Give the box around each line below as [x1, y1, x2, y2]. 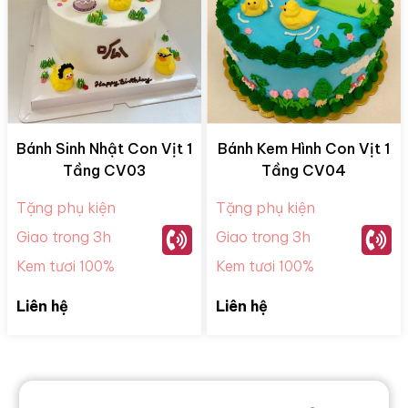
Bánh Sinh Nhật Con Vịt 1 [15, 138, 193, 158]
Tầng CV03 [63, 160, 146, 179]
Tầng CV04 [261, 160, 346, 179]
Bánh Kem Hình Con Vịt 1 [217, 138, 391, 158]
